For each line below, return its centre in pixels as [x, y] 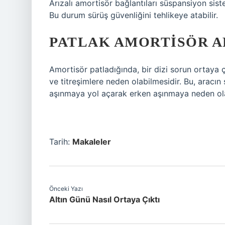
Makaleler [92, 142]
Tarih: [61, 142]
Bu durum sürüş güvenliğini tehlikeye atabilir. [134, 15]
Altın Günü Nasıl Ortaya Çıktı [104, 199]
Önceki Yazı [66, 189]
